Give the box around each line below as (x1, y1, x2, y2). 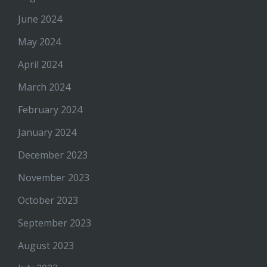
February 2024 (18, 103, 82, 117)
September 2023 (18, 216, 91, 230)
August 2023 (18, 239, 74, 253)
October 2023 (18, 194, 78, 207)
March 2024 (18, 80, 70, 94)
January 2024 (18, 126, 76, 139)
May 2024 (18, 35, 61, 49)
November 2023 (18, 171, 89, 185)
